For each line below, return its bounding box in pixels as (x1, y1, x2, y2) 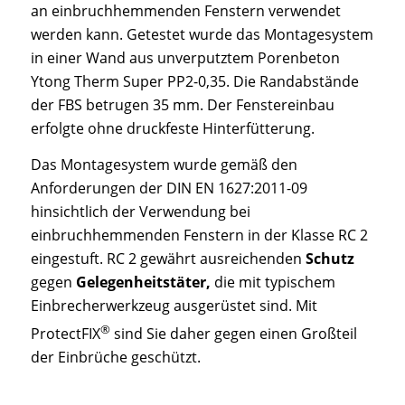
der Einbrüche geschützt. (30, 347, 201, 368)
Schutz (305, 248, 354, 268)
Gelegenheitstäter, (75, 271, 211, 292)
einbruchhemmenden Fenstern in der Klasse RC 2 (30, 224, 368, 245)
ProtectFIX (30, 324, 100, 344)
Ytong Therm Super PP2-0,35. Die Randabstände (30, 71, 359, 92)
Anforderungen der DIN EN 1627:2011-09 (30, 177, 307, 198)
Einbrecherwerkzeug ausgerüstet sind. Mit (30, 295, 317, 316)
